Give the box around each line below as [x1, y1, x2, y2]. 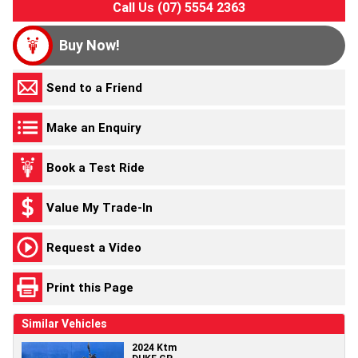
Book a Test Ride [46, 159, 145, 175]
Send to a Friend [46, 79, 142, 95]
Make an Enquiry [46, 119, 141, 135]
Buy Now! [59, 36, 120, 55]
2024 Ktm [132, 341, 177, 354]
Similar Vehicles [22, 316, 107, 332]
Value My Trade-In [46, 199, 153, 215]
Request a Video [46, 239, 141, 255]
